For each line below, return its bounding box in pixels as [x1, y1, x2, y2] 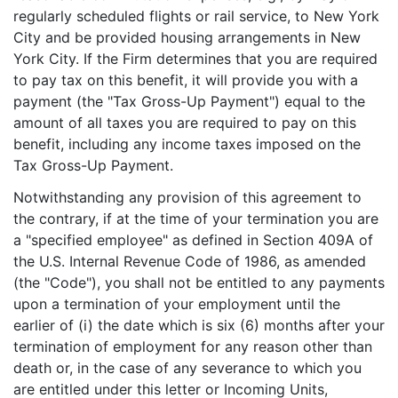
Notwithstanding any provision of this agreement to [13, 188, 362, 206]
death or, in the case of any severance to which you [13, 359, 362, 377]
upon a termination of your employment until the [13, 295, 340, 313]
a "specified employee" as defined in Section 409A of [13, 231, 373, 249]
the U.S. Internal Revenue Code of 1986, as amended [13, 252, 366, 270]
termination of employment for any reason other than [13, 338, 372, 355]
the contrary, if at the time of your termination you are [13, 210, 378, 227]
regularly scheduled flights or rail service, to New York [13, 7, 379, 25]
